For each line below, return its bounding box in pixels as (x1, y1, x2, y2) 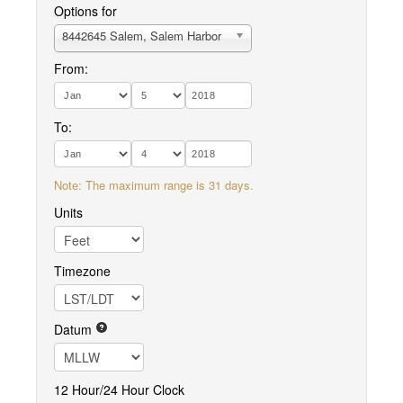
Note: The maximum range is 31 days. (54, 176, 254, 193)
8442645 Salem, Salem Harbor (62, 27, 221, 44)
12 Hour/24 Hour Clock (54, 381, 184, 399)
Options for (54, 2, 117, 20)
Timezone (54, 262, 111, 280)
